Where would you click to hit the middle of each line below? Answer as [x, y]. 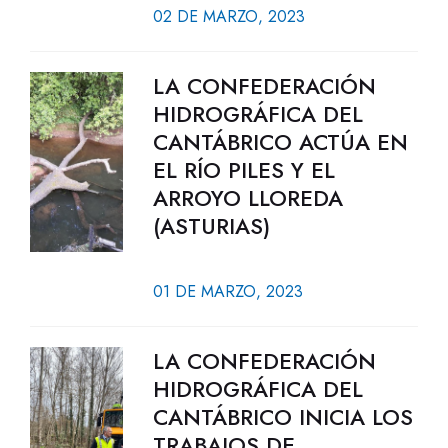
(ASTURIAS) [211, 226]
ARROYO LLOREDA [247, 198]
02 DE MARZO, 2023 [228, 16]
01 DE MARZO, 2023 [227, 291]
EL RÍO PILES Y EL [243, 170]
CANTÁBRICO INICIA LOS [282, 417]
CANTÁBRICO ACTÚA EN [280, 142]
